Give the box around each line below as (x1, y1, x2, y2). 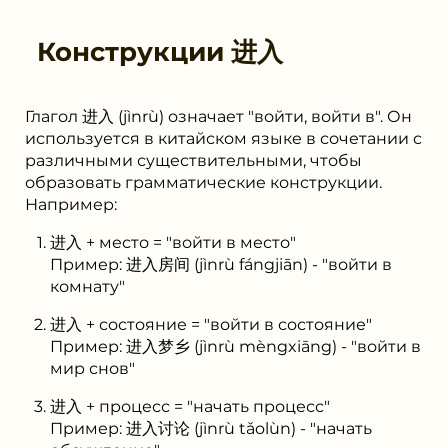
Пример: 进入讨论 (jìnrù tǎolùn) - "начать (50, 418, 372, 438)
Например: (25, 194, 117, 214)
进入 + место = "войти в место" (50, 232, 296, 252)
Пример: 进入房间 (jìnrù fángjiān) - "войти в (50, 254, 392, 274)
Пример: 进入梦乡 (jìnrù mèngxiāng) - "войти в (50, 336, 421, 356)
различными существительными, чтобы (25, 150, 362, 170)
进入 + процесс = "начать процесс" (50, 396, 330, 416)
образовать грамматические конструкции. (25, 172, 382, 192)
